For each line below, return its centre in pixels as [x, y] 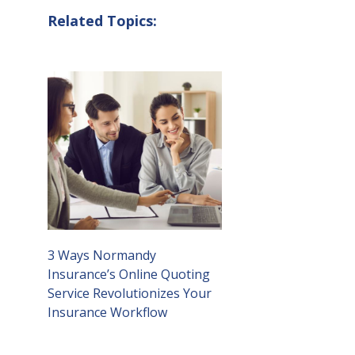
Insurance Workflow [107, 313]
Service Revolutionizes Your [130, 294]
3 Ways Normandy [102, 256]
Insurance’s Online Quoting [129, 275]
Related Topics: [102, 21]
